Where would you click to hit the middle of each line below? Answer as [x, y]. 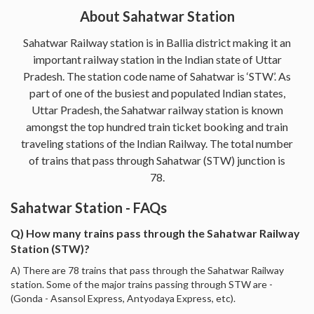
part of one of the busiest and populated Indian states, [157, 93]
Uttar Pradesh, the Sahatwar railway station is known [157, 109]
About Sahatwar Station [157, 16]
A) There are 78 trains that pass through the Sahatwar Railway [147, 270]
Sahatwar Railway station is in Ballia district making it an [157, 42]
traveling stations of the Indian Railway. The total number [157, 143]
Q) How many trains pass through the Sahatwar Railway [155, 233]
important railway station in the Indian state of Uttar [157, 59]
